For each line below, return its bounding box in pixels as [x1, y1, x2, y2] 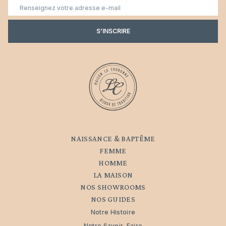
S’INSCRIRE [96, 27, 130, 35]
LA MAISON [93, 171, 133, 179]
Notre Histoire [90, 208, 136, 216]
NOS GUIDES [90, 195, 136, 203]
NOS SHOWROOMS [80, 183, 146, 191]
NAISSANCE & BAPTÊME [71, 134, 155, 143]
